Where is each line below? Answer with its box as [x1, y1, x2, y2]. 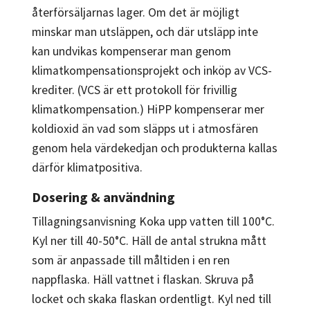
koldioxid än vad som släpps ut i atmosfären [32, 120, 258, 136]
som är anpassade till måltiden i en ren [32, 252, 230, 268]
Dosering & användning [32, 188, 175, 206]
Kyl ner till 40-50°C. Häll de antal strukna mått [32, 232, 266, 248]
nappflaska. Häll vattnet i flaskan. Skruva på [32, 271, 254, 287]
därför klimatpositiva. [32, 159, 143, 175]
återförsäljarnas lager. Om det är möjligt [32, 4, 239, 20]
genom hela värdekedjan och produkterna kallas [32, 140, 277, 156]
